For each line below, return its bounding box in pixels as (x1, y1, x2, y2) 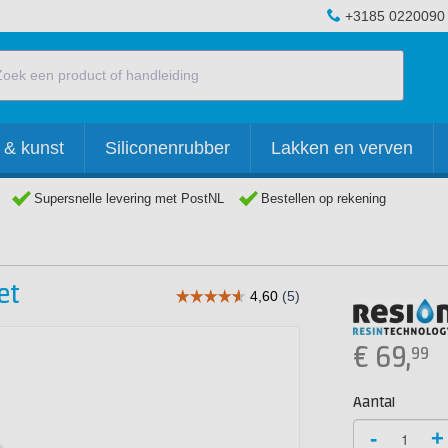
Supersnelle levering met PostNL (34, 191, 224, 206)
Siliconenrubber (105, 138, 230, 158)
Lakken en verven (271, 138, 413, 158)
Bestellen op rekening (261, 191, 386, 206)
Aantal (353, 394, 395, 411)
